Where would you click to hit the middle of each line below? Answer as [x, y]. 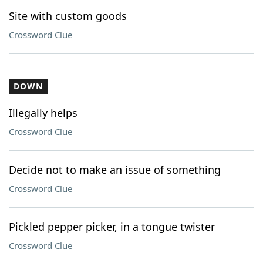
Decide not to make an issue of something [115, 170]
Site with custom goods [68, 16]
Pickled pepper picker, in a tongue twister [112, 227]
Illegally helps [43, 113]
